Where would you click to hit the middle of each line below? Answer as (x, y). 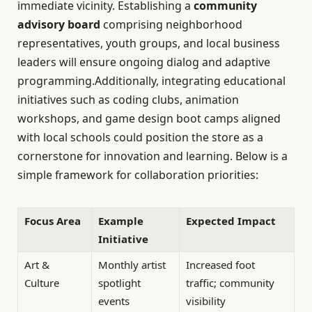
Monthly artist (132, 264)
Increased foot (220, 264)
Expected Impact (231, 220)
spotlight (119, 282)
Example (121, 220)
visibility (206, 301)
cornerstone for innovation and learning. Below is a (153, 156)
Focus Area (53, 220)
